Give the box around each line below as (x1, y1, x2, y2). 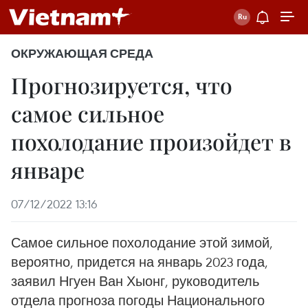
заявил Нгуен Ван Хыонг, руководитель (11, 272, 259, 289)
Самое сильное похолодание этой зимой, (11, 234, 273, 251)
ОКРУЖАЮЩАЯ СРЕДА (11, 46, 153, 61)
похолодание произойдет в (11, 126, 291, 156)
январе (11, 155, 85, 184)
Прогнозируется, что (11, 70, 232, 100)
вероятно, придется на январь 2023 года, (11, 253, 268, 270)
